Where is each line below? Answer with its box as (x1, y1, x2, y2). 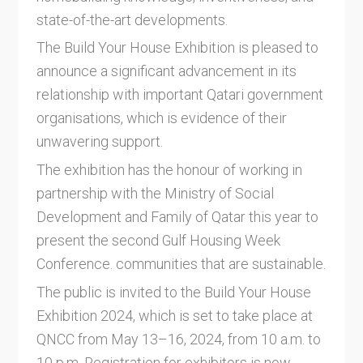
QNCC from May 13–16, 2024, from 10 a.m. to (36, 330, 321, 348)
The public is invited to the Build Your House (36, 283, 311, 301)
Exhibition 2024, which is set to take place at (36, 306, 313, 324)
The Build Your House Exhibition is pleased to (36, 39, 318, 57)
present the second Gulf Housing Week (36, 232, 280, 250)
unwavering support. (36, 133, 163, 151)
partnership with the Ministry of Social (36, 185, 274, 203)
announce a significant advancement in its (36, 62, 297, 80)
